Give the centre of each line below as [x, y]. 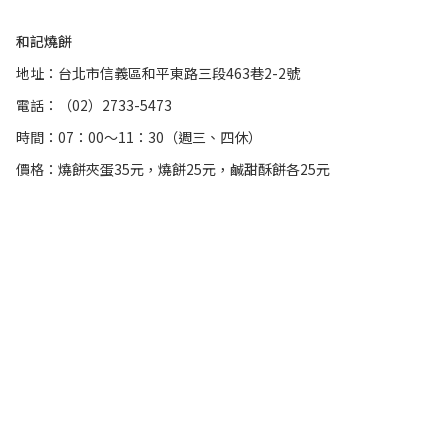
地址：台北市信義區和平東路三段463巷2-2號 [158, 73]
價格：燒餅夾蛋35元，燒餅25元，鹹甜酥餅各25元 [173, 169]
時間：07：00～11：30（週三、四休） [139, 137]
